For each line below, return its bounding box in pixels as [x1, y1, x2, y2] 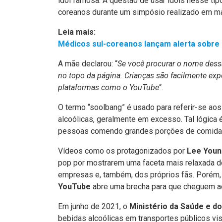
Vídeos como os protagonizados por [58, 146, 187, 156]
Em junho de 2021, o [58, 202, 129, 211]
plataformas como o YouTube [58, 83, 159, 92]
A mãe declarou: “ [58, 59, 117, 68]
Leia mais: [58, 27, 96, 37]
